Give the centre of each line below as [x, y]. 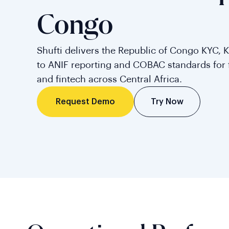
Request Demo [85, 102]
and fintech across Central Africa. [109, 79]
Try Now [167, 101]
